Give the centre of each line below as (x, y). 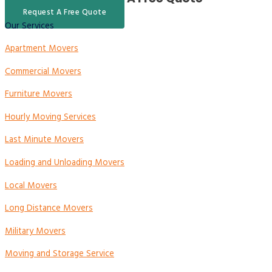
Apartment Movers (42, 49)
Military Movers (35, 231)
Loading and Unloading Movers (65, 163)
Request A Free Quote (65, 12)
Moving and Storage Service (59, 254)
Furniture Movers (39, 95)
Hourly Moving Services (50, 117)
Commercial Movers (43, 72)
